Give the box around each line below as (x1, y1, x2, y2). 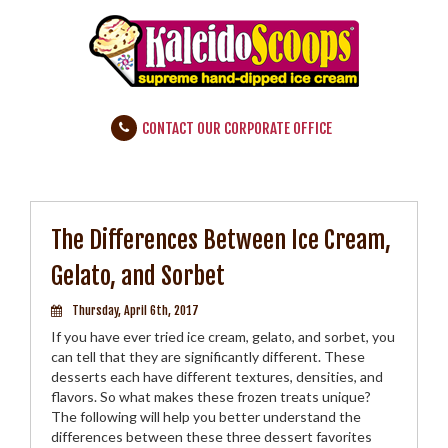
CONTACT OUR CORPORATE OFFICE (142, 119, 332, 138)
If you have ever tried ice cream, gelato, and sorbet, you (51, 328, 395, 345)
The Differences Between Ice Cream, (51, 225, 391, 255)
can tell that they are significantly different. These (51, 348, 365, 365)
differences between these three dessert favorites (51, 428, 372, 445)
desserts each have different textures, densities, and (51, 368, 383, 385)
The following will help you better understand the (51, 408, 361, 425)
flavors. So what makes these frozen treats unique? (51, 388, 371, 405)
